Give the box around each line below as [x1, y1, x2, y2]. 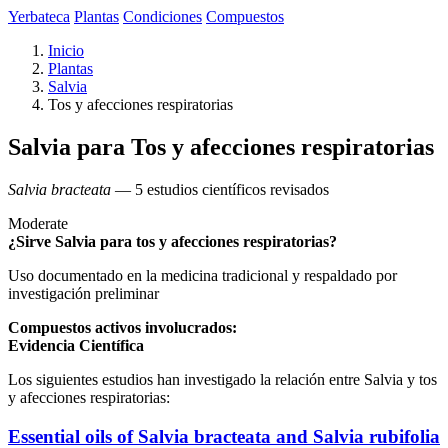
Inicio [48, 42, 84, 59]
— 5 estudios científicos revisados [111, 180, 329, 198]
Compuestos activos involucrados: [8, 318, 237, 336]
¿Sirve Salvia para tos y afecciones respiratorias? [8, 232, 337, 250]
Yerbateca [8, 8, 70, 25]
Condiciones [123, 8, 202, 25]
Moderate [8, 214, 68, 232]
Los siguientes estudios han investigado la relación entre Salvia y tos [8, 370, 437, 388]
